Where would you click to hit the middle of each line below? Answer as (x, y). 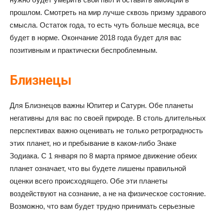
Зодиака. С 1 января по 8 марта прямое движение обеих (103, 156)
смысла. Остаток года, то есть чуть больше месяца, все (104, 25)
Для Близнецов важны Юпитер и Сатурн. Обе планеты (101, 105)
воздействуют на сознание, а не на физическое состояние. (108, 194)
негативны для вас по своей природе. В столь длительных (108, 118)
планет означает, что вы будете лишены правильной (98, 168)
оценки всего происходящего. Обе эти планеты (89, 181)
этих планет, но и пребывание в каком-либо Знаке (93, 143)
